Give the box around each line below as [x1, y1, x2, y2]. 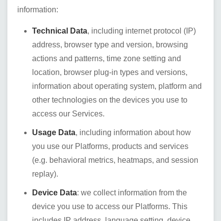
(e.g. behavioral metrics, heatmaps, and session [32, 156, 198, 164]
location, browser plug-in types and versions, [32, 68, 187, 76]
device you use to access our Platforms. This [32, 202, 187, 211]
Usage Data [32, 128, 75, 137]
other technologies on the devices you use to [32, 96, 187, 104]
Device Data [32, 188, 77, 197]
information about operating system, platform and [32, 82, 202, 90]
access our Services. [32, 110, 105, 118]
